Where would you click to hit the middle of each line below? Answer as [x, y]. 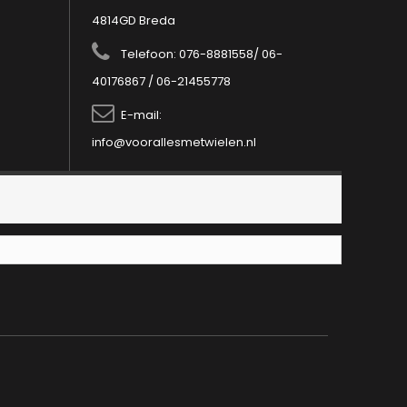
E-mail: [141, 115]
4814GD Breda [134, 20]
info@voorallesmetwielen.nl [174, 142]
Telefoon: [150, 54]
